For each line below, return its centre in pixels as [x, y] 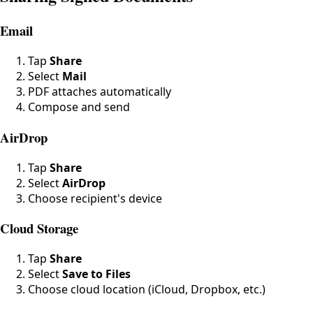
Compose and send [79, 107]
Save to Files [96, 274]
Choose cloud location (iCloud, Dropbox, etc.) [147, 290]
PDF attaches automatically [100, 92]
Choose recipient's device [95, 198]
